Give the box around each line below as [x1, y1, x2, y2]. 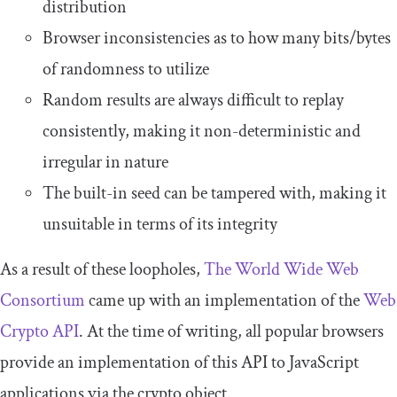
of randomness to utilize [43, 57, 209, 81]
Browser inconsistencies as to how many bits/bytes [43, 26, 391, 50]
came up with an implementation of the [85, 288, 363, 312]
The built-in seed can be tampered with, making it [43, 181, 386, 205]
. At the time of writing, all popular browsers [79, 319, 384, 343]
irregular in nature [43, 150, 168, 174]
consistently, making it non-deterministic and [43, 119, 361, 143]
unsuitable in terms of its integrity [43, 212, 277, 236]
